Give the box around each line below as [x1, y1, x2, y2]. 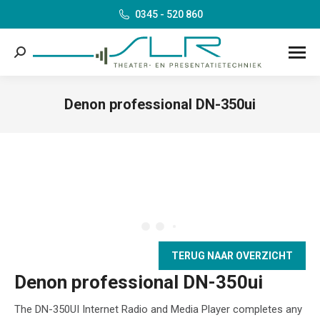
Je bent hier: [160, 116, 217, 130]
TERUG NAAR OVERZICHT [171, 250, 293, 262]
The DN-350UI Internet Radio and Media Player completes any [14, 303, 302, 316]
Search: [14, 47, 49, 61]
